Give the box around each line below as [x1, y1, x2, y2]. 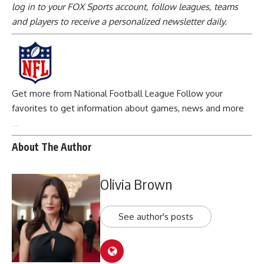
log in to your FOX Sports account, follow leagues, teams [12, 1, 238, 13]
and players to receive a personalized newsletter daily [12, 16, 225, 28]
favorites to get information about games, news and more [12, 103, 244, 114]
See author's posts [118, 210, 193, 222]
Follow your [177, 88, 223, 100]
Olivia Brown [100, 174, 172, 193]
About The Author [12, 140, 92, 154]
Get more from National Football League [12, 88, 174, 100]
